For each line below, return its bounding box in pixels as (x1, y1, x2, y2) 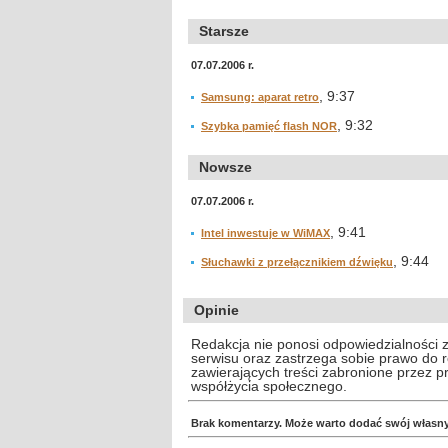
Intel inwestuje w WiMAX (201, 227, 330, 239)
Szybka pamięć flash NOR (201, 120, 337, 132)
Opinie (194, 302, 239, 318)
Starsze (199, 23, 249, 39)
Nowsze (199, 159, 252, 175)
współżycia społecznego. (191, 378, 347, 394)
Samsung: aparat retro (201, 91, 319, 103)
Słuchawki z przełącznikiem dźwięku (201, 256, 393, 268)
